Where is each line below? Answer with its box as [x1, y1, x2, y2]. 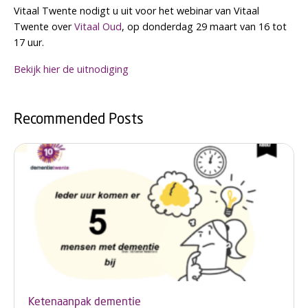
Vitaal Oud [74, 20, 122, 34]
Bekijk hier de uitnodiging [14, 63, 129, 76]
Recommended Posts [14, 109, 144, 129]
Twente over [14, 20, 74, 34]
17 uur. [14, 36, 44, 49]
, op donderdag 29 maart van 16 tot [122, 20, 287, 34]
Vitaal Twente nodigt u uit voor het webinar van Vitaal [14, 4, 259, 18]
